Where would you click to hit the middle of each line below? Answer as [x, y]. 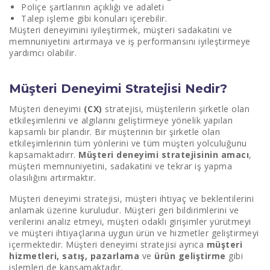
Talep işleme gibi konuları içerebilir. [96, 18]
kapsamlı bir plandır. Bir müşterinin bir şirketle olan [115, 132]
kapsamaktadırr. [44, 155]
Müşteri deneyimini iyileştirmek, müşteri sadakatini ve [121, 30]
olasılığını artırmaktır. [52, 177]
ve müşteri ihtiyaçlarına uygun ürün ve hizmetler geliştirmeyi [134, 233]
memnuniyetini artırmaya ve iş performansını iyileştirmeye [130, 41]
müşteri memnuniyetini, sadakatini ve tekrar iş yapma [121, 166]
